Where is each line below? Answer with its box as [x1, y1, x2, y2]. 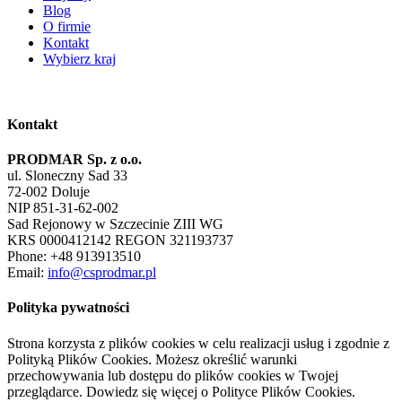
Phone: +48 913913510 [7, 249, 141, 265]
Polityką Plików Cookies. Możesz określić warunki [7, 351, 297, 367]
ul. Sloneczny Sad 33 [7, 168, 127, 184]
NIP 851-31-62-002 [7, 200, 118, 216]
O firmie [43, 18, 91, 34]
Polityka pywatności [7, 300, 129, 316]
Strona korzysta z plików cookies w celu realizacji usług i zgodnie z [7, 335, 389, 351]
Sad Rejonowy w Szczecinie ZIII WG [7, 216, 223, 232]
